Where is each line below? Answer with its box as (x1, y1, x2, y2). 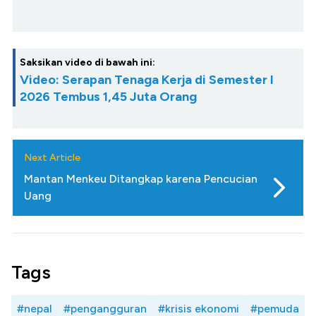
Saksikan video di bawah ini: (20, 56, 155, 68)
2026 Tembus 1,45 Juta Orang (20, 88, 197, 104)
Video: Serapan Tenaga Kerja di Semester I (20, 71, 274, 87)
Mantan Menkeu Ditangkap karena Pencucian (24, 171, 257, 186)
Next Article (24, 151, 80, 164)
